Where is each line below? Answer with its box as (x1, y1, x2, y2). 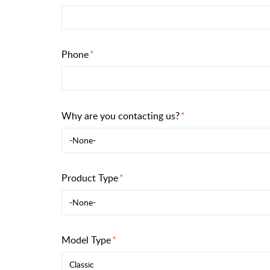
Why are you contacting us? (61, 108, 180, 122)
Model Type (61, 233, 111, 246)
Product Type (61, 171, 118, 184)
